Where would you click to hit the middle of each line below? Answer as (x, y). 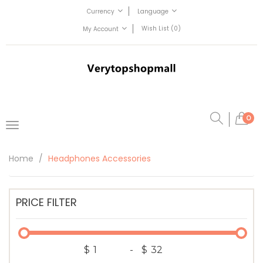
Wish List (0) (161, 29)
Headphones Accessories (100, 159)
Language (153, 12)
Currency (100, 12)
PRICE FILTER (46, 202)
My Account (100, 29)
